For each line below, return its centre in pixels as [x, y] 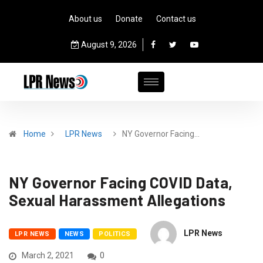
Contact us [176, 19]
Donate [129, 19]
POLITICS [115, 234]
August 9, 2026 [108, 45]
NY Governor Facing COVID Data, [121, 182]
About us [85, 19]
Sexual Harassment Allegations [117, 200]
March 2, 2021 [47, 255]
